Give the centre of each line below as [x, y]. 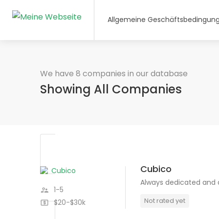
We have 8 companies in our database [114, 74]
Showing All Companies [111, 89]
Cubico [156, 169]
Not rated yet [165, 201]
